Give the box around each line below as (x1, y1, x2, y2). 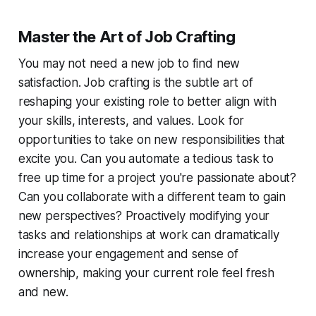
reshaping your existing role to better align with (18, 94, 276, 109)
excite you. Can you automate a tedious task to (18, 151, 274, 166)
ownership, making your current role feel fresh (18, 265, 274, 280)
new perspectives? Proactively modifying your (18, 208, 270, 223)
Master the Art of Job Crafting (18, 27, 236, 46)
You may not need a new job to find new (18, 56, 241, 71)
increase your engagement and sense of (18, 246, 238, 261)
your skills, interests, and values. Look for (18, 113, 245, 128)
